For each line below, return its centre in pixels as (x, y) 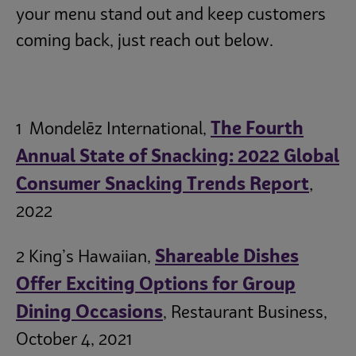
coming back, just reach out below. (147, 41)
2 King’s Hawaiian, (85, 257)
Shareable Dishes (227, 257)
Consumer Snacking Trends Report (163, 186)
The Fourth (257, 130)
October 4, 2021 (74, 340)
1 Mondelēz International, (113, 130)
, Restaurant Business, (245, 313)
